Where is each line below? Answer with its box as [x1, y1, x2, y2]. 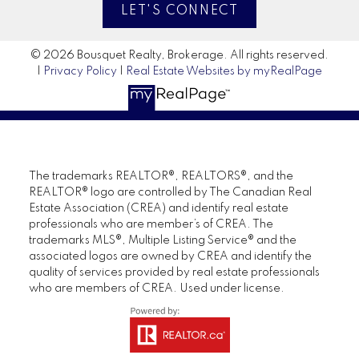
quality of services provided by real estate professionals [28, 266, 320, 278]
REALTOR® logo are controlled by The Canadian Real [28, 186, 312, 198]
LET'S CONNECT [120, 5, 239, 18]
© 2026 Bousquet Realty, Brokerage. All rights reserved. [30, 49, 329, 61]
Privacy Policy [43, 65, 117, 77]
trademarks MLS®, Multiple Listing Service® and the [28, 234, 296, 246]
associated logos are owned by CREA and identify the [28, 250, 312, 262]
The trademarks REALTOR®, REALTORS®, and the [28, 170, 293, 182]
